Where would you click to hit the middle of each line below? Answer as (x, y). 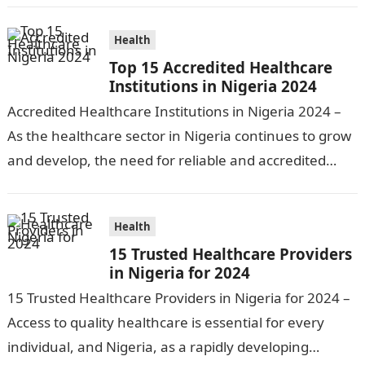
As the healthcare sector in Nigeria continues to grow (179, 136)
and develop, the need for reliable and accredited (166, 160)
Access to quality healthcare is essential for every (165, 322)
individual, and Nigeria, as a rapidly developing (158, 347)
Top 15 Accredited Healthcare (220, 67)
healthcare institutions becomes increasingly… (157, 185)
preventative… (54, 22)
